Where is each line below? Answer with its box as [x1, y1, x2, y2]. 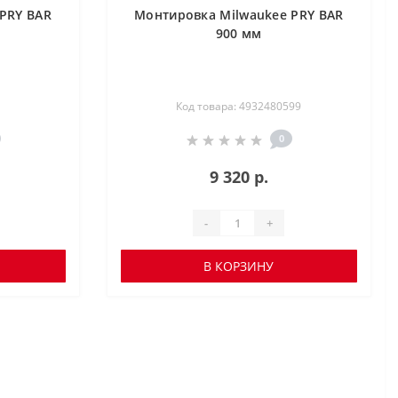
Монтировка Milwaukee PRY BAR [134, 6, 344, 23]
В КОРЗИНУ [203, 258, 275, 275]
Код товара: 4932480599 [176, 99, 302, 114]
